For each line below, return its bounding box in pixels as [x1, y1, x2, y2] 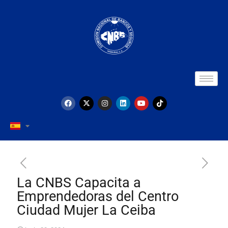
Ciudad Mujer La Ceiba [17, 202, 156, 218]
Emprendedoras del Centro [17, 188, 179, 205]
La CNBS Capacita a [17, 175, 141, 191]
